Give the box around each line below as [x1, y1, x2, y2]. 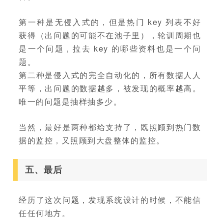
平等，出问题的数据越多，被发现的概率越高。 [19, 82, 201, 94]
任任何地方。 [19, 207, 71, 219]
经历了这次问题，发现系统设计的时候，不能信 [19, 193, 201, 205]
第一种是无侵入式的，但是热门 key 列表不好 [19, 16, 201, 27]
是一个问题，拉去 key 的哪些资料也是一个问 [19, 42, 201, 54]
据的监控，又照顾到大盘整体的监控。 [19, 134, 165, 146]
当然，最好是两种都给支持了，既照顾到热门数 [19, 121, 201, 133]
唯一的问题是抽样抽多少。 [19, 95, 122, 107]
